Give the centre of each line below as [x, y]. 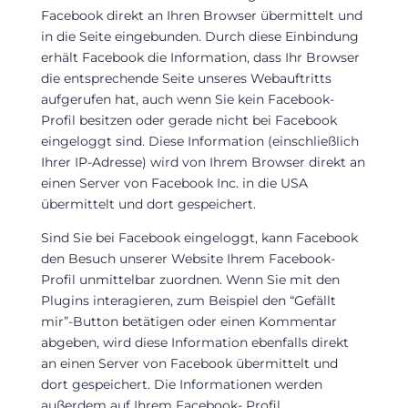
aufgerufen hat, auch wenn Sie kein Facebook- [187, 99]
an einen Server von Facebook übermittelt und [189, 363]
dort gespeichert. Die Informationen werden [181, 384]
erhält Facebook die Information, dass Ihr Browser [200, 57]
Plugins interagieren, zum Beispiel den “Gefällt [188, 300]
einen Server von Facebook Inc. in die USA [174, 183]
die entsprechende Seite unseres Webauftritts [186, 78]
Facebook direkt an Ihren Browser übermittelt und [201, 15]
